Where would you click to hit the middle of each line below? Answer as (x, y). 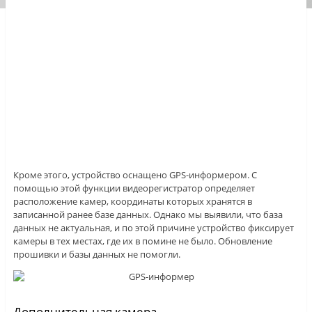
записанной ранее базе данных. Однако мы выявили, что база (148, 215)
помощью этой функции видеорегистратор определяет (134, 188)
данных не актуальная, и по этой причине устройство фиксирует (153, 228)
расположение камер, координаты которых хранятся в (132, 202)
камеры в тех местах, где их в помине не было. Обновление (142, 241)
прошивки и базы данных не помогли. (96, 255)
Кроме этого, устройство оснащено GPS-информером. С (135, 175)
